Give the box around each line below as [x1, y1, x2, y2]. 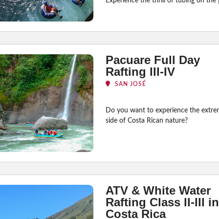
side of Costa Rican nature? [105, 117, 188, 124]
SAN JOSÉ [112, 81, 146, 87]
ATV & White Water [105, 183, 211, 197]
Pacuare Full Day [105, 53, 200, 66]
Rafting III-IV [105, 65, 175, 78]
